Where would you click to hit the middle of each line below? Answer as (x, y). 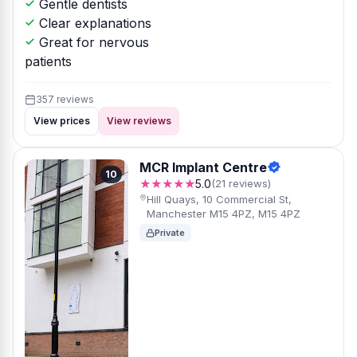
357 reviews (65, 99)
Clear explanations (93, 23)
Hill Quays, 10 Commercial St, (219, 199)
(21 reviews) (241, 183)
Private (170, 233)
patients (48, 61)
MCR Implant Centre (203, 167)
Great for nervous (92, 42)
